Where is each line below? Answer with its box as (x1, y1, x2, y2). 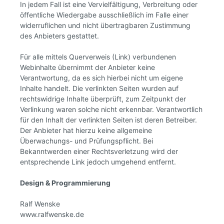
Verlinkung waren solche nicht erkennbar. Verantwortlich (20, 105, 202, 113)
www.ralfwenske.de (20, 210, 84, 218)
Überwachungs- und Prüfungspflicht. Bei (20, 136, 153, 145)
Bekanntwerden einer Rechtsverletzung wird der (20, 147, 178, 155)
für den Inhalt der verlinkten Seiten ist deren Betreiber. (20, 115, 197, 124)
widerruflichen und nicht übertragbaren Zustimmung (20, 21, 190, 29)
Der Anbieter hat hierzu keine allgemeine (20, 126, 152, 134)
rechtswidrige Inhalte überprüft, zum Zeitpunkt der (20, 94, 186, 103)
